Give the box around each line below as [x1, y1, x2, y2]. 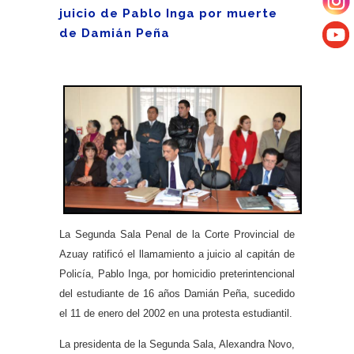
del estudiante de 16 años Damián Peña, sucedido [59, 288, 295, 300]
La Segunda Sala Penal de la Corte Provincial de [59, 228, 295, 241]
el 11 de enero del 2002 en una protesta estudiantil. [59, 307, 292, 320]
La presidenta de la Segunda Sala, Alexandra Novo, [59, 337, 295, 350]
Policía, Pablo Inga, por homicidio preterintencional [59, 268, 295, 281]
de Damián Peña [59, 26, 170, 40]
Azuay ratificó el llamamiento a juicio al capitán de [59, 248, 295, 261]
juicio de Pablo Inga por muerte [59, 6, 277, 21]
